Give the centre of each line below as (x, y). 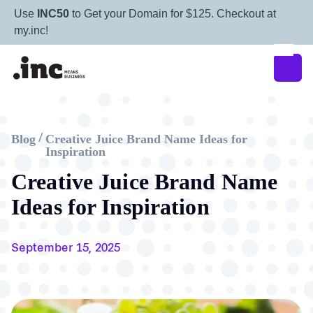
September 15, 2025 (66, 249)
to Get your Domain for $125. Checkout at (173, 14)
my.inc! (31, 30)
